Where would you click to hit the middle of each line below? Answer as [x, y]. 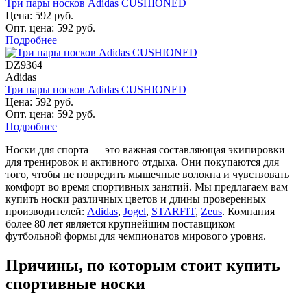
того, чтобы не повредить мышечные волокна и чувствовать [147, 174]
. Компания [248, 211]
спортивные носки [75, 283]
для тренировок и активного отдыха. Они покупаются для [142, 162]
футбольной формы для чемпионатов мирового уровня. [137, 236]
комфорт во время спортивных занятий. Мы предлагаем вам [147, 186]
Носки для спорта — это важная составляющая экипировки [145, 149]
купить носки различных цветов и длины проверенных [136, 199]
